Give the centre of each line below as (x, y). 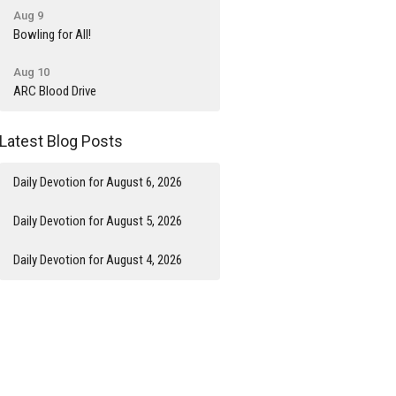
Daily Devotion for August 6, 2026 (98, 182)
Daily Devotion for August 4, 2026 (98, 260)
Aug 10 (32, 72)
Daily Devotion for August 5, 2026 (98, 221)
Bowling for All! (53, 34)
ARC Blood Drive (55, 91)
